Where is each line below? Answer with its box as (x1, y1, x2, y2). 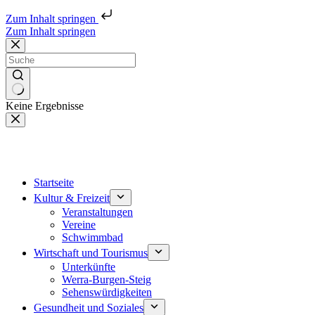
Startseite (34, 176, 74, 188)
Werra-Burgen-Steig (62, 274, 151, 285)
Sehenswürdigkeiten (62, 286, 152, 298)
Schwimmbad (62, 231, 123, 243)
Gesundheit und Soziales (34, 302, 143, 314)
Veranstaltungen (62, 206, 133, 218)
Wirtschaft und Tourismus (34, 247, 148, 259)
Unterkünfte (62, 261, 115, 273)
